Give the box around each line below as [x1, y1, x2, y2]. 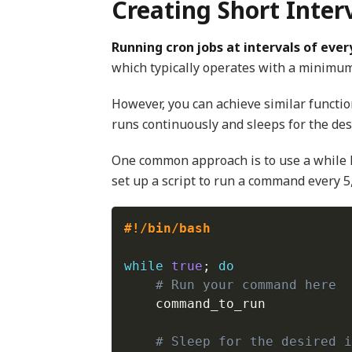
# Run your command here [155, 277, 336, 292]
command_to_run [123, 296, 266, 311]
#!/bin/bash [123, 221, 211, 236]
